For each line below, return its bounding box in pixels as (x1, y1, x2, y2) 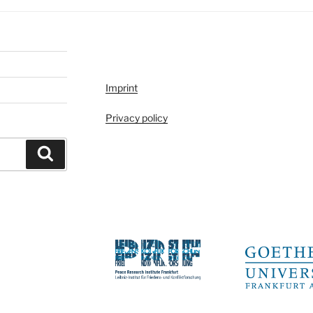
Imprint (105, 81, 138, 94)
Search (52, 146, 92, 160)
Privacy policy (105, 111, 168, 124)
